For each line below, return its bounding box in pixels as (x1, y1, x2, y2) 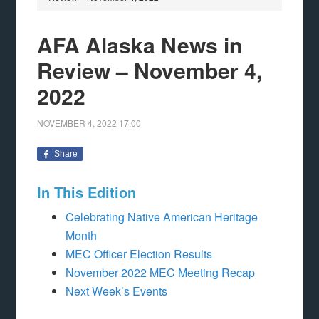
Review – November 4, (37, 55, 263, 85)
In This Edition (37, 182, 137, 202)
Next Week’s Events (66, 283, 168, 299)
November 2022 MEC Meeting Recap (66, 264, 256, 281)
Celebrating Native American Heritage (66, 209, 258, 225)
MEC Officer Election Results (66, 246, 213, 262)
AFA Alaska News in (37, 29, 243, 60)
